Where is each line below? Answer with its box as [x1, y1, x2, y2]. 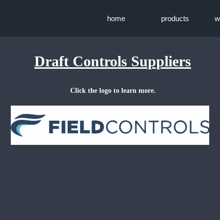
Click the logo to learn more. [70, 86, 156, 94]
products [161, 14, 189, 23]
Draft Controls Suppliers [34, 53, 191, 69]
